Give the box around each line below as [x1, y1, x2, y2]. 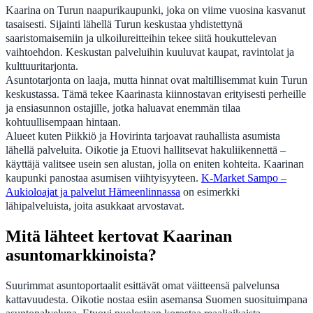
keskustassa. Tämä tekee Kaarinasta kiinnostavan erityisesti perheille [6, 87, 306, 101]
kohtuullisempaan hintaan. [6, 115, 121, 129]
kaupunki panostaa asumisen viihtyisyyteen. [6, 171, 201, 185]
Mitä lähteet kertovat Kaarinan [6, 227, 232, 246]
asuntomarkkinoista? [6, 246, 156, 265]
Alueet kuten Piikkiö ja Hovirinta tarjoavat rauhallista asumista [6, 129, 280, 143]
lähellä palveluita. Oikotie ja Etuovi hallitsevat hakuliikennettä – [6, 143, 286, 157]
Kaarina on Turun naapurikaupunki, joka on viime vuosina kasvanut [6, 3, 305, 17]
